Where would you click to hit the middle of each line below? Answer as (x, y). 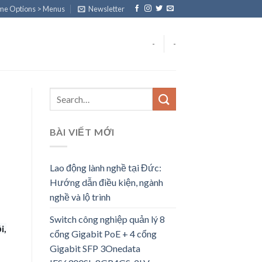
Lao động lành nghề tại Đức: (105, 167)
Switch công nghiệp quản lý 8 (107, 219)
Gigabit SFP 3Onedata (95, 248)
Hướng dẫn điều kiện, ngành (106, 182)
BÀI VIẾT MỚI (82, 132)
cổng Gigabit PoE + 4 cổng (103, 233)
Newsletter (107, 9)
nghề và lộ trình (80, 196)
